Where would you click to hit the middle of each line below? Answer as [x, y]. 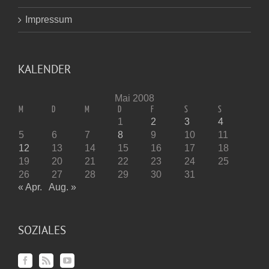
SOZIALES [42, 230]
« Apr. [30, 187]
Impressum [49, 19]
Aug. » [62, 187]
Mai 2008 [134, 98]
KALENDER [44, 69]
